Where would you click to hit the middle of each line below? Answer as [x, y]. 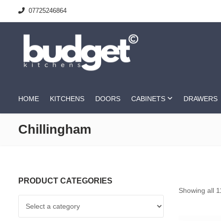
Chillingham [55, 129]
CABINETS [148, 99]
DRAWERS [201, 99]
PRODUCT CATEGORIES [65, 181]
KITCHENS [67, 99]
